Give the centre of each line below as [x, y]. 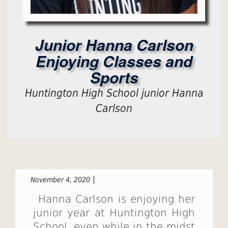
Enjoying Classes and [114, 61]
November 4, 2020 [60, 180]
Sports [114, 77]
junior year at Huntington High [114, 213]
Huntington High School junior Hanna [114, 93]
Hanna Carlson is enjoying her [117, 199]
